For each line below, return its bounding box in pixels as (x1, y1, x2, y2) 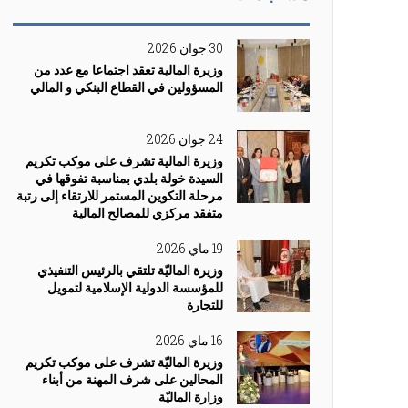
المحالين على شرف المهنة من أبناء (42, 371, 223, 388)
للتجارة (187, 296, 223, 313)
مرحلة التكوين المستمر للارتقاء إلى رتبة (16, 187, 223, 204)
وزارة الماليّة (158, 388, 223, 405)
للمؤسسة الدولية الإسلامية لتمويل (47, 279, 223, 296)
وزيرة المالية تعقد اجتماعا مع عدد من (34, 61, 223, 78)
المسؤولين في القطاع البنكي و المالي (30, 78, 223, 96)
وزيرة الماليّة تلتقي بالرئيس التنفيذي (37, 261, 223, 279)
